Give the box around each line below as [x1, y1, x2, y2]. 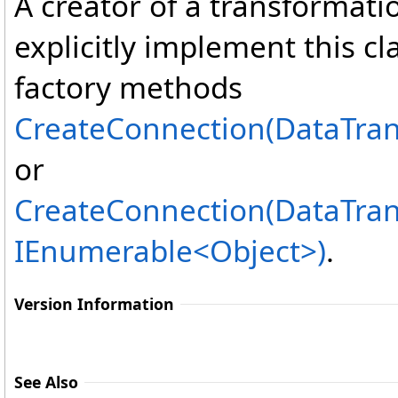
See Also [14, 371, 78, 394]
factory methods [14, 67, 243, 108]
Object [210, 230, 300, 272]
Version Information [14, 293, 174, 315]
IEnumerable [14, 230, 193, 272]
